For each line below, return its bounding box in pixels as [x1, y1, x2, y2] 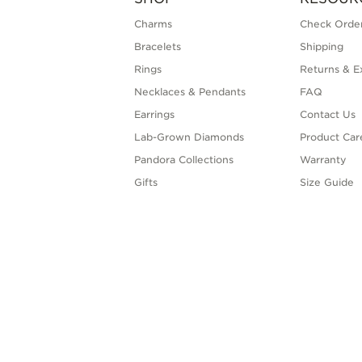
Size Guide [299, 176, 354, 189]
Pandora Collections [134, 154, 234, 166]
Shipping [299, 40, 343, 53]
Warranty [299, 154, 347, 166]
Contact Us [299, 108, 356, 121]
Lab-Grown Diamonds [134, 131, 245, 144]
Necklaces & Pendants [134, 86, 246, 99]
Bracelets [134, 40, 182, 53]
